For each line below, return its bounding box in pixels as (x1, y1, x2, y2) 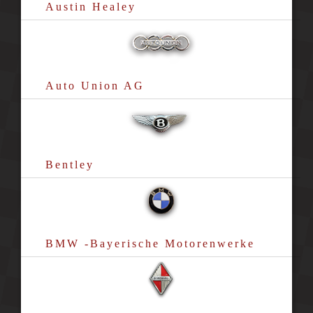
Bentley (45, 159, 94, 170)
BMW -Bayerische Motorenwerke (45, 238, 255, 249)
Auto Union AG (45, 80, 145, 92)
